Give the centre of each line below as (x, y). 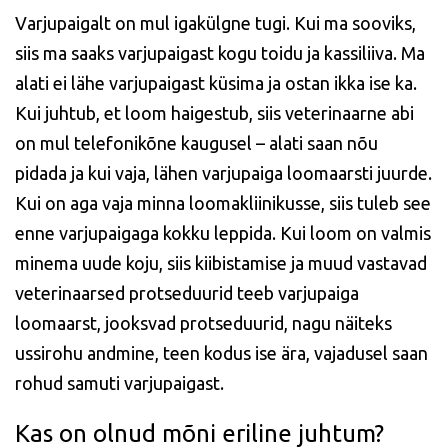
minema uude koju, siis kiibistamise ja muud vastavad (221, 263)
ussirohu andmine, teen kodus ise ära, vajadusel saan (221, 353)
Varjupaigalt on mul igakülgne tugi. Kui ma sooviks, (215, 23)
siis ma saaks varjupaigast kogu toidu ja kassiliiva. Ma (220, 53)
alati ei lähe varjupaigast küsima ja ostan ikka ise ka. (216, 83)
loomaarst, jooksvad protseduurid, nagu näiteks (203, 323)
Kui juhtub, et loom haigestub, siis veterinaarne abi (214, 113)
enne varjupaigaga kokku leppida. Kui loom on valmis (223, 233)
